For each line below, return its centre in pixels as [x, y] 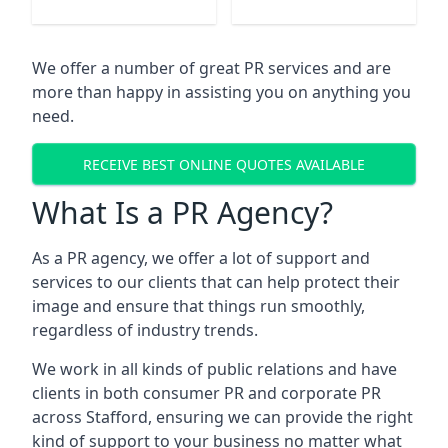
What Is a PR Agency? [182, 212]
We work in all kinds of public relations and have [214, 369]
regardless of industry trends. [145, 330]
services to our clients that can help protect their [216, 282]
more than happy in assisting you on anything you [221, 92]
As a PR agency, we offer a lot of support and [201, 258]
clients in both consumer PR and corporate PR [206, 393]
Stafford [117, 417]
